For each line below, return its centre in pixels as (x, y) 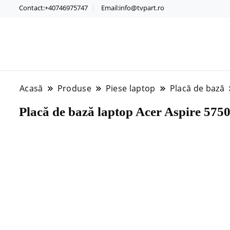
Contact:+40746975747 (53, 7)
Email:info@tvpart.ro (132, 7)
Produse (74, 88)
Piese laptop (130, 88)
